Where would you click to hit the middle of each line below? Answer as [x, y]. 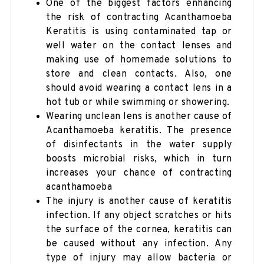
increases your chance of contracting [139, 173]
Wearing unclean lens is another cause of [139, 116]
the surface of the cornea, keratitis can [139, 230]
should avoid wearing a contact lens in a [139, 88]
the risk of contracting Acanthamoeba [139, 17]
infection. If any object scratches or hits [139, 215]
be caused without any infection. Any [139, 244]
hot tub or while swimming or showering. [138, 102]
